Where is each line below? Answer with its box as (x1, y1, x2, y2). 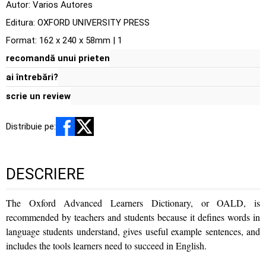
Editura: (6, 17, 37, 28)
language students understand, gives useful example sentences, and (6, 225, 260, 237)
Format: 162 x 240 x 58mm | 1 (6, 35, 122, 46)
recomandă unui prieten (6, 53, 110, 64)
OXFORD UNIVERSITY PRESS (37, 17, 150, 28)
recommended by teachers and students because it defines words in (6, 211, 260, 223)
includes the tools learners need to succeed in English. (6, 239, 207, 252)
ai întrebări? (6, 72, 58, 83)
